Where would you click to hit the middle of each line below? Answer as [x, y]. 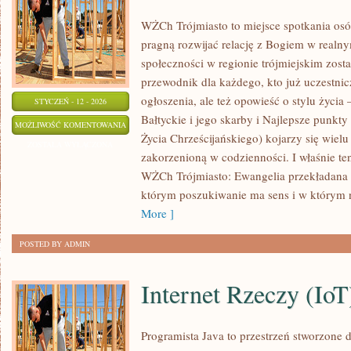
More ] [157, 213]
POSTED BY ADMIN [55, 244]
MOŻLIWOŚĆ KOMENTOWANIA [71, 125]
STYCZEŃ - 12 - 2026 [71, 101]
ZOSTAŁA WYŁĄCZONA [71, 144]
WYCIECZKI [147, 163]
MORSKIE [143, 183]
